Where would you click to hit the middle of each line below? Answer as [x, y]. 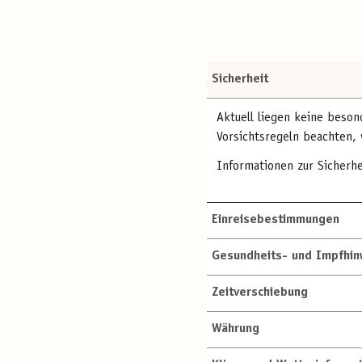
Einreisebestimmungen [276, 220]
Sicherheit [240, 80]
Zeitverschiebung [260, 293]
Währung [236, 329]
